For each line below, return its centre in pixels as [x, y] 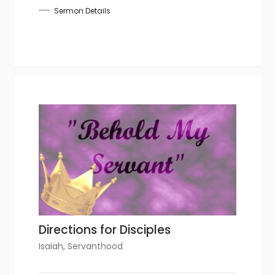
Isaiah [51, 246]
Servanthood [95, 246]
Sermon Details [83, 10]
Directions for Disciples [105, 230]
